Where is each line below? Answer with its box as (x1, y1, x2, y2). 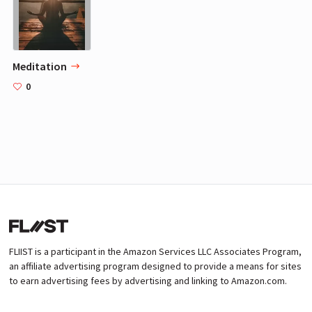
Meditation (13, 58, 67, 73)
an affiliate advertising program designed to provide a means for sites (9, 260, 302, 272)
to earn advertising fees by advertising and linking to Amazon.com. (9, 274, 287, 287)
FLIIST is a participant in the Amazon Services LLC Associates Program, (9, 245, 302, 258)
